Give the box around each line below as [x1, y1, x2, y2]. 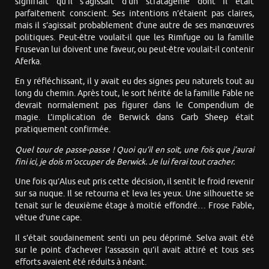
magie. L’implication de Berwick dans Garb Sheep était [15, 112, 254, 123]
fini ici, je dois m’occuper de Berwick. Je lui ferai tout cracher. [15, 156, 235, 167]
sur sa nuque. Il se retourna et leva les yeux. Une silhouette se [15, 189, 254, 199]
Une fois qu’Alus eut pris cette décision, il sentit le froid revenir [15, 177, 254, 187]
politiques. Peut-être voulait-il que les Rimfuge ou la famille [15, 32, 254, 43]
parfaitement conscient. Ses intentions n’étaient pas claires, [15, 8, 254, 19]
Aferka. [15, 56, 41, 67]
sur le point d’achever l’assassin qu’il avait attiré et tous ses [15, 244, 254, 255]
